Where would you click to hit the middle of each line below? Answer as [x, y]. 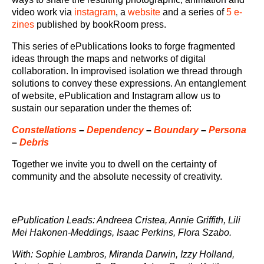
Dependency [115, 130]
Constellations [44, 130]
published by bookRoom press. [100, 24]
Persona [227, 130]
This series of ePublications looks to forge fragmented [123, 46]
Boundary [176, 130]
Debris [34, 142]
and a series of [193, 12]
